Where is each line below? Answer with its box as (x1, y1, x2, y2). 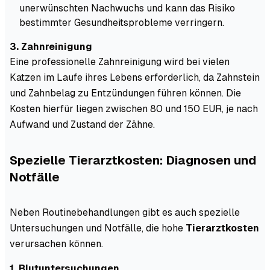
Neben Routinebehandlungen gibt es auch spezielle (10, 206, 240, 218)
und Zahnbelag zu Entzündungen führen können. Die (10, 87, 241, 99)
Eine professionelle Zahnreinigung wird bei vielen (10, 55, 230, 67)
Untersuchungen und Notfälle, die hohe (10, 222, 186, 234)
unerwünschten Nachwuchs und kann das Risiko (19, 2, 235, 14)
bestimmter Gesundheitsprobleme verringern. (19, 16, 224, 28)
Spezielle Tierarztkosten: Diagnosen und (10, 153, 256, 167)
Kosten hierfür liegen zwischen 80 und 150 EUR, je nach (10, 102, 258, 115)
